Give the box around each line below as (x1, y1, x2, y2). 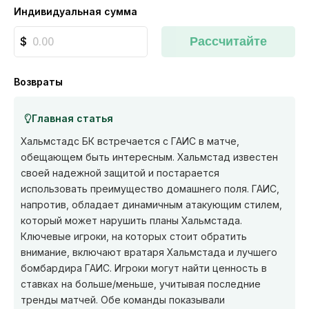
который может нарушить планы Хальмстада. (21, 215, 242, 226)
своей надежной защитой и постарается (21, 167, 219, 179)
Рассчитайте (190, 34, 268, 48)
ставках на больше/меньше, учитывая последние (21, 278, 261, 290)
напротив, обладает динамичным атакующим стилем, (21, 199, 282, 210)
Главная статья (31, 112, 113, 124)
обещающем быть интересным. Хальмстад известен (21, 151, 278, 163)
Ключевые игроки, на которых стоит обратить (21, 230, 247, 242)
